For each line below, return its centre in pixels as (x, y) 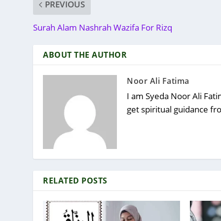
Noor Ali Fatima (158, 81)
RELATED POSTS (75, 181)
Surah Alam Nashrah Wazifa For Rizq (103, 28)
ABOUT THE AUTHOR (85, 55)
